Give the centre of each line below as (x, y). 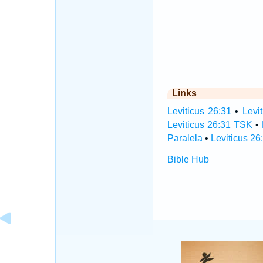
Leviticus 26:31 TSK (210, 125)
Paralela (185, 138)
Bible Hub (188, 159)
